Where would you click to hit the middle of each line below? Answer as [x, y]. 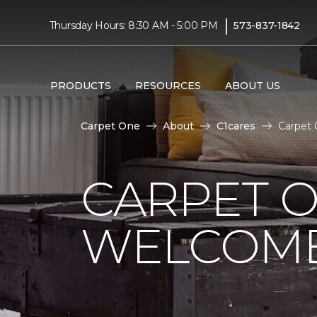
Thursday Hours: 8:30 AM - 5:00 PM [133, 25]
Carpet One [110, 126]
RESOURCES [168, 85]
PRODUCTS [80, 85]
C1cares [236, 126]
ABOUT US [252, 85]
